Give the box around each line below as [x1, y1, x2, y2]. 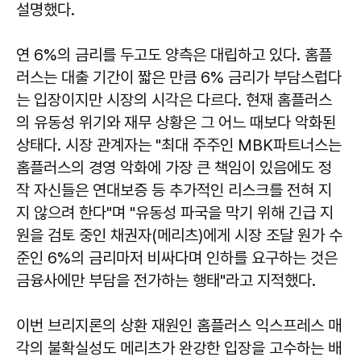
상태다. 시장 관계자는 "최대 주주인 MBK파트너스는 [16, 135, 342, 155]
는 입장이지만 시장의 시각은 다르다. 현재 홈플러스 [16, 89, 332, 110]
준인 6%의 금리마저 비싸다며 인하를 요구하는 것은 [16, 247, 338, 268]
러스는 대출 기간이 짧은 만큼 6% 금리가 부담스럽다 [16, 67, 342, 87]
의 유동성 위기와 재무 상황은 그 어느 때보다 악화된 [16, 112, 336, 132]
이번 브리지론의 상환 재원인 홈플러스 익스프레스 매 [16, 315, 342, 335]
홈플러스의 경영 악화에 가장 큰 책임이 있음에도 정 [16, 157, 332, 177]
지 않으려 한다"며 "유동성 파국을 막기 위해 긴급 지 [16, 202, 334, 222]
